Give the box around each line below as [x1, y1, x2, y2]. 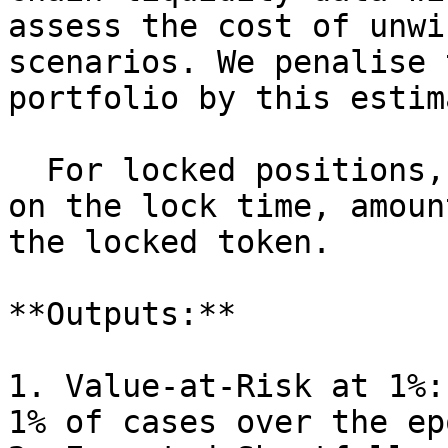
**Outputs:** [8, 296, 236, 332]
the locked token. [8, 224, 331, 260]
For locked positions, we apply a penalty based [8, 152, 46, 188]
